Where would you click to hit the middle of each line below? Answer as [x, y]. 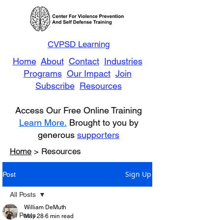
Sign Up [138, 174]
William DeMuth [45, 207]
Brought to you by [102, 123]
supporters [98, 135]
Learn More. [43, 123]
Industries [123, 61]
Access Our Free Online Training [79, 110]
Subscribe [55, 86]
